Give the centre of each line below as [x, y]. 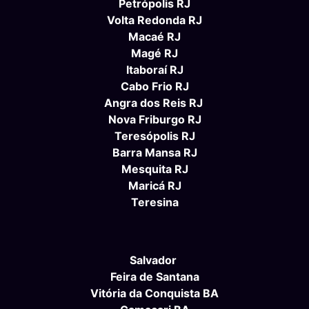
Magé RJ [154, 53]
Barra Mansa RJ [154, 153]
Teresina [154, 202]
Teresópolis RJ [154, 136]
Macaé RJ [154, 37]
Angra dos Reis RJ [153, 103]
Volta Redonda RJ [154, 20]
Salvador [153, 260]
